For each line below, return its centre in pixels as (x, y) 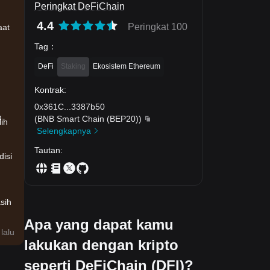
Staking (73, 66)
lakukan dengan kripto (101, 245)
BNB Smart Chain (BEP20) (88, 118)
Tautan (47, 150)
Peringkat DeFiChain (80, 6)
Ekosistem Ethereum (127, 66)
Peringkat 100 (158, 27)
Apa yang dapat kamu (99, 224)
